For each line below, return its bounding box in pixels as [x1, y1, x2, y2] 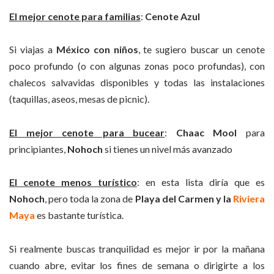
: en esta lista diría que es [137, 176, 265, 188]
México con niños [56, 43, 138, 56]
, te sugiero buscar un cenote [138, 43, 265, 56]
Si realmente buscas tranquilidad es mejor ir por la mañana [9, 242, 265, 254]
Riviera [232, 193, 265, 205]
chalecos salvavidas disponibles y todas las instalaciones [9, 76, 265, 89]
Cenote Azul [145, 10, 200, 23]
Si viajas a [9, 43, 56, 56]
